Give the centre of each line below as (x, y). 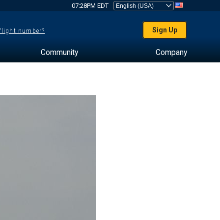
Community (59, 52)
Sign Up (165, 30)
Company (171, 52)
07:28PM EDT (90, 6)
